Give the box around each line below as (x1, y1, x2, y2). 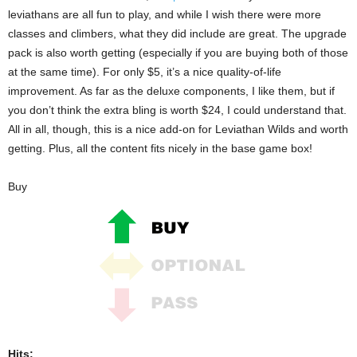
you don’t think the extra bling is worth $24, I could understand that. (8, 103, 347, 116)
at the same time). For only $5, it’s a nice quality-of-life (8, 65, 281, 78)
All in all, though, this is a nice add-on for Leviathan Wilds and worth (8, 122, 348, 135)
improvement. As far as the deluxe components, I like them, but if (8, 84, 335, 97)
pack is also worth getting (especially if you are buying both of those (8, 45, 348, 59)
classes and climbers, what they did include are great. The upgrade (8, 26, 347, 40)
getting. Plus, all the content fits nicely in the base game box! (8, 141, 312, 155)
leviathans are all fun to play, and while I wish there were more (8, 7, 321, 21)
